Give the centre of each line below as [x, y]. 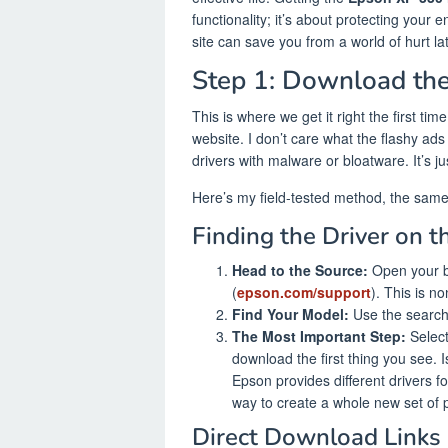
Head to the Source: [300, 269]
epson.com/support [304, 291]
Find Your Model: [290, 313]
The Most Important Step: [319, 335]
